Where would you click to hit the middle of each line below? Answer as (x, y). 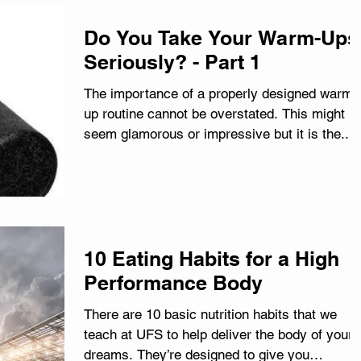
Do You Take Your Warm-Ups (221, 38)
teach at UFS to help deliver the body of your (218, 334)
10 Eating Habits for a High (212, 259)
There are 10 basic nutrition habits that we (210, 314)
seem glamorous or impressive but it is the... (218, 134)
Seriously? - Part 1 (172, 62)
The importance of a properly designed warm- (221, 93)
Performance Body (173, 283)
